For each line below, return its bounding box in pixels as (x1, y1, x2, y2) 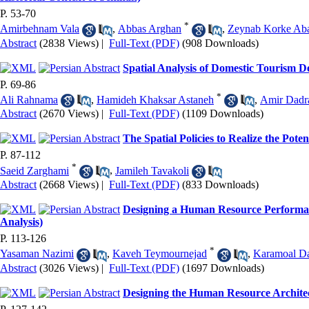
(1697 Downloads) (182, 261, 264, 274)
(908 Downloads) (182, 37, 259, 49)
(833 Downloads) (182, 178, 259, 190)
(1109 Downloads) (182, 108, 263, 120)
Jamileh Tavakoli (115, 164, 189, 177)
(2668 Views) (39, 178, 99, 190)
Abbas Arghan (118, 23, 181, 35)
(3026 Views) (39, 261, 99, 274)
